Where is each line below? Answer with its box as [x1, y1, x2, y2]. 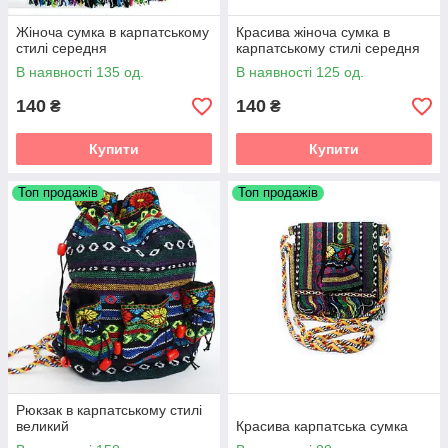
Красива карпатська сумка [236, 418, 408, 435]
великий [16, 418, 69, 435]
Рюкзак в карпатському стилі [16, 402, 202, 419]
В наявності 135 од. [16, 64, 144, 81]
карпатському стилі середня [236, 40, 420, 57]
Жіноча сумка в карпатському [16, 24, 209, 41]
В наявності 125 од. [236, 64, 364, 81]
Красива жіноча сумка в [236, 24, 390, 41]
